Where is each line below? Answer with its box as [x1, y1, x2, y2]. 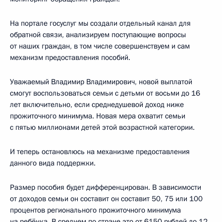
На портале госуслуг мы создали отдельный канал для [10, 18, 191, 28]
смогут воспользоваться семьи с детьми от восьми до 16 [10, 88, 200, 98]
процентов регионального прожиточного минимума [10, 205, 181, 215]
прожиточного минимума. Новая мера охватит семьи [10, 111, 185, 121]
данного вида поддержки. [10, 158, 96, 168]
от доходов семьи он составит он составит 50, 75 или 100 [10, 193, 203, 204]
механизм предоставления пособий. [10, 52, 130, 62]
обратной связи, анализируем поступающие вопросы [10, 29, 186, 40]
